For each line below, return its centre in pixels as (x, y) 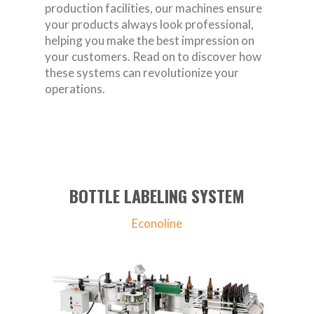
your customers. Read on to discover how (153, 56)
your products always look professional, (149, 24)
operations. (75, 88)
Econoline (157, 223)
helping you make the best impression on (150, 40)
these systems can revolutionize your (142, 72)
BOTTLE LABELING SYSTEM (157, 195)
